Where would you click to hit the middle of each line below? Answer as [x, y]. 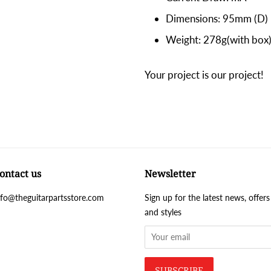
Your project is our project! [204, 74]
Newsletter [170, 173]
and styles [163, 212]
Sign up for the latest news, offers [207, 197]
